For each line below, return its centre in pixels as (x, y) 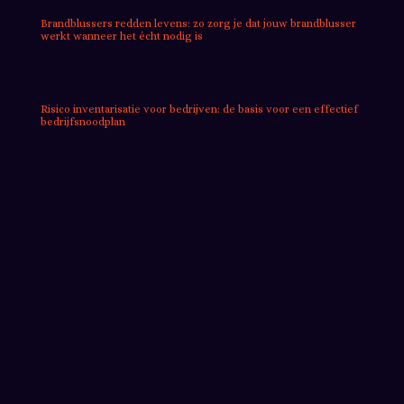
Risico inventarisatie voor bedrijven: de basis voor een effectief (199, 109)
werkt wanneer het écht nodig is (121, 36)
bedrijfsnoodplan (83, 121)
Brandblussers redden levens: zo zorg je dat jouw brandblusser (198, 23)
